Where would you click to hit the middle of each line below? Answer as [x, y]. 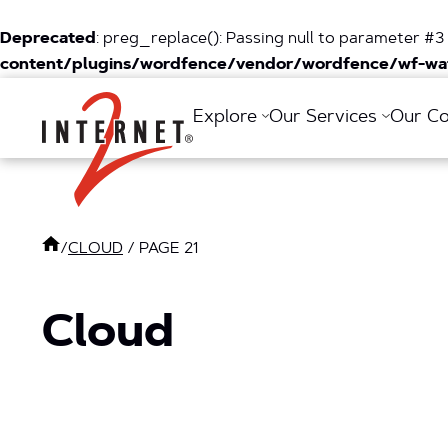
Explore [227, 118]
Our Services [326, 118]
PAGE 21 [168, 249]
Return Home [166, 99]
